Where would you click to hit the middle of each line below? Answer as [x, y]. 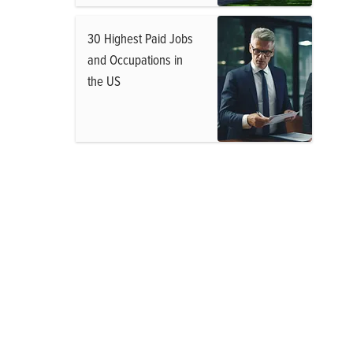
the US [104, 81]
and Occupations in [135, 59]
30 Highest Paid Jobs [140, 38]
